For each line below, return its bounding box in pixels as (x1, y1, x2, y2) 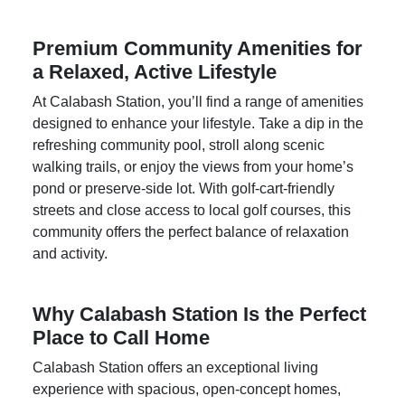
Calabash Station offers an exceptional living (33, 381, 318, 397)
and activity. (33, 267, 108, 283)
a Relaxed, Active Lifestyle (33, 81, 277, 105)
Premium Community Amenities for (33, 58, 363, 81)
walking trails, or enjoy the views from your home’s (33, 180, 353, 196)
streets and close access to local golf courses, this (33, 223, 351, 240)
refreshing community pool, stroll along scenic (33, 158, 325, 174)
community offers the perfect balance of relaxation (33, 245, 349, 261)
